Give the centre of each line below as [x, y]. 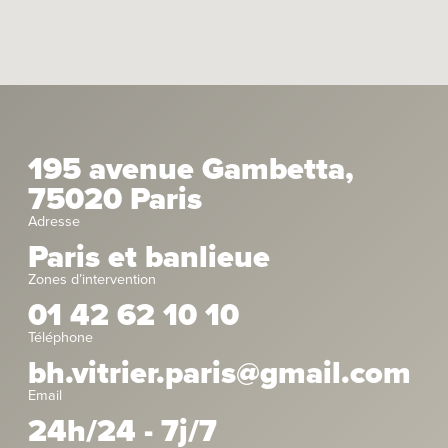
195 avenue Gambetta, [191, 170]
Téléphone [60, 338]
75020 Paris [115, 200]
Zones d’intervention [92, 280]
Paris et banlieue [149, 258]
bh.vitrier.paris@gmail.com [219, 374]
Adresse [54, 222]
